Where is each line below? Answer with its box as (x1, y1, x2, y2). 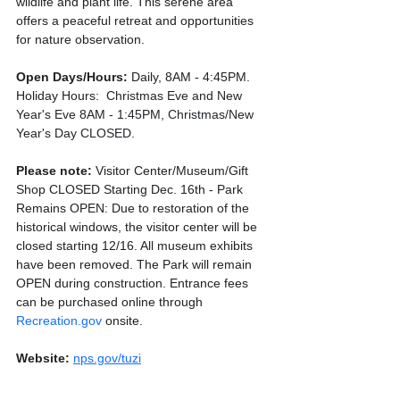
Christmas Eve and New (103, 87, 246, 103)
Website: (16, 350, 70, 365)
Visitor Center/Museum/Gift (96, 162, 252, 178)
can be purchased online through (16, 294, 206, 309)
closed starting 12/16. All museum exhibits (16, 237, 256, 253)
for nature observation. (16, 31, 145, 46)
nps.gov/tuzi (73, 350, 141, 365)
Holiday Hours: (16, 87, 103, 103)
